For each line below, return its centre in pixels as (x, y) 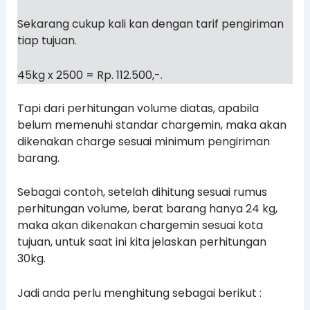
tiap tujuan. (47, 40)
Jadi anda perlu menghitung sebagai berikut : (139, 293)
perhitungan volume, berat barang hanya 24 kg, (147, 209)
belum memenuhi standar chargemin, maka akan (152, 125)
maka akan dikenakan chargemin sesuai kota (140, 226)
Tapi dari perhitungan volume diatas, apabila (138, 108)
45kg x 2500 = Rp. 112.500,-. (90, 75)
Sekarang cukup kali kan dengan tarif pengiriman (150, 24)
